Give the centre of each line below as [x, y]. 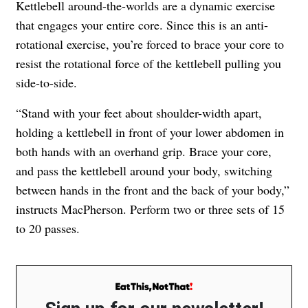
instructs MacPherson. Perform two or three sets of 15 [150, 209]
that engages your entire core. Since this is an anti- [142, 25]
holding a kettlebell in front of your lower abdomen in [150, 132]
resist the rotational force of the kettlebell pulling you [148, 64]
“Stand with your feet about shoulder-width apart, [139, 113]
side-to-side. [46, 83]
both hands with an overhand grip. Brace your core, [144, 152]
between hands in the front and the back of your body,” [153, 190]
